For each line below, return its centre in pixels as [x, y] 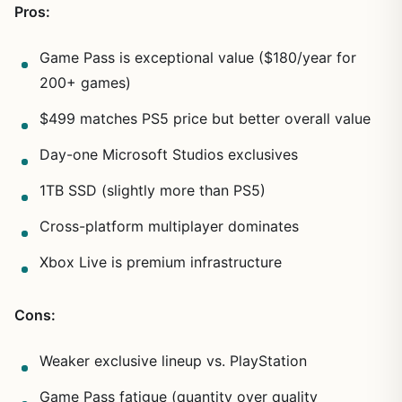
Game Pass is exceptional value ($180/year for [198, 58]
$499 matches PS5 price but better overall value [205, 119]
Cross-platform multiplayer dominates [169, 227]
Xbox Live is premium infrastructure [161, 262]
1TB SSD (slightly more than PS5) [153, 191]
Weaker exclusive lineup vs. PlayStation [173, 361]
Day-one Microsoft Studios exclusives [169, 155]
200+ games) [85, 83]
